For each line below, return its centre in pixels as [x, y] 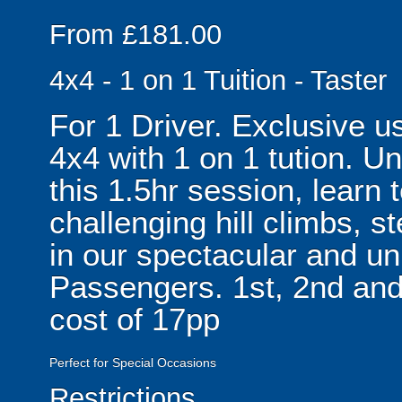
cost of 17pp [135, 319]
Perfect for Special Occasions [133, 363]
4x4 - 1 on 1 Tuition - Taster [218, 80]
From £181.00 [135, 34]
